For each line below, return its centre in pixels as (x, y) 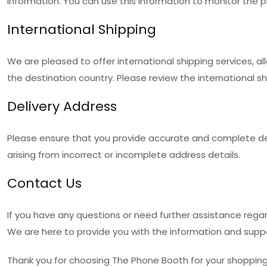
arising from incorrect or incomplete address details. (124, 155)
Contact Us (44, 183)
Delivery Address (62, 106)
